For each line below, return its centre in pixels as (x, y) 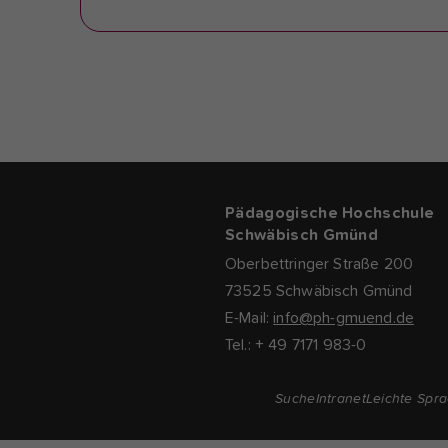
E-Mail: (249, 318)
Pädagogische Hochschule (330, 213)
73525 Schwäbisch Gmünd (321, 291)
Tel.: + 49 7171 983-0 (296, 345)
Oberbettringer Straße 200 (321, 264)
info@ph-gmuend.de (344, 318)
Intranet (340, 399)
